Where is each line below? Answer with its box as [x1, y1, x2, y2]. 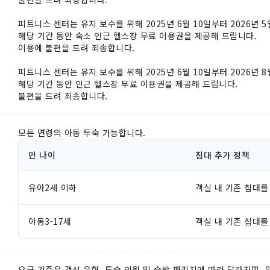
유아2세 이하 [28, 181, 77, 193]
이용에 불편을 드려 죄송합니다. [18, 41, 135, 54]
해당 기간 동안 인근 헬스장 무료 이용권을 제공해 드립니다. [18, 77, 238, 90]
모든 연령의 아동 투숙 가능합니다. [18, 126, 146, 139]
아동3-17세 [28, 215, 72, 227]
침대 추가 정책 [195, 148, 250, 161]
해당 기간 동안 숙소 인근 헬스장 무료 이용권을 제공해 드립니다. [18, 29, 257, 42]
